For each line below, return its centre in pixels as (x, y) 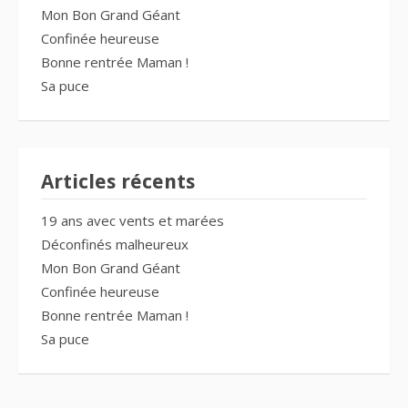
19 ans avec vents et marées (133, 221)
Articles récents (118, 182)
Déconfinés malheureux (115, 245)
